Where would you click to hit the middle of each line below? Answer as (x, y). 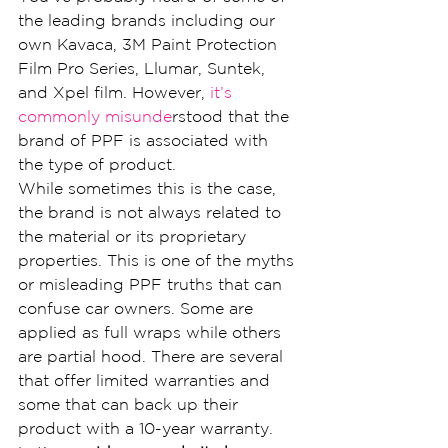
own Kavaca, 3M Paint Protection (150, 44)
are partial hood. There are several (153, 356)
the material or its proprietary (134, 236)
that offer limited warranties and (146, 380)
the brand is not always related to (152, 212)
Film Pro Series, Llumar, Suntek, (144, 68)
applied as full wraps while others (152, 332)
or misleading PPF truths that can (152, 284)
